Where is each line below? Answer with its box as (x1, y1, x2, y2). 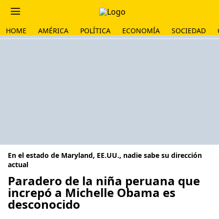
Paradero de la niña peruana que (8, 173, 200, 189)
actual (8, 160, 28, 169)
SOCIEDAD (172, 26, 206, 35)
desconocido (8, 196, 80, 212)
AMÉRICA (38, 26, 68, 35)
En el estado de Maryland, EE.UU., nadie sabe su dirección (8, 151, 202, 160)
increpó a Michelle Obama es (8, 184, 175, 200)
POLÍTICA (80, 26, 110, 35)
